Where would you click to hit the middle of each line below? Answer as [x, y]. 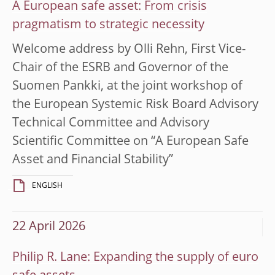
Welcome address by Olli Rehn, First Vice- [129, 49]
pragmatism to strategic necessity [108, 25]
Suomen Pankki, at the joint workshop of [127, 86]
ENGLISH [47, 186]
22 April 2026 [49, 227]
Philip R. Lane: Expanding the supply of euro [135, 258]
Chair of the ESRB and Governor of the [120, 68]
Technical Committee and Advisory [111, 123]
